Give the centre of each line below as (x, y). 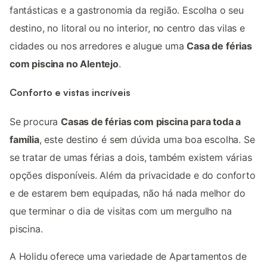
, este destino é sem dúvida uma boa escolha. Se (147, 139)
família (24, 139)
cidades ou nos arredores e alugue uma (98, 46)
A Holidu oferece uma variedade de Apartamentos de (128, 256)
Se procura (35, 121)
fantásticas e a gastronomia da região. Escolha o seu (127, 10)
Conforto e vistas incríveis (70, 93)
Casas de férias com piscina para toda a (151, 121)
